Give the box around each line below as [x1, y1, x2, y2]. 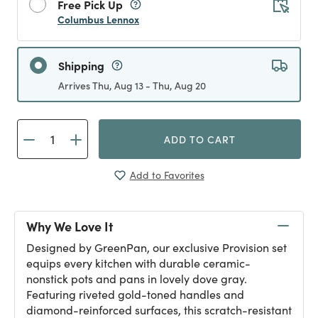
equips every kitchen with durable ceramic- [26, 256, 251, 270]
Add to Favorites [129, 168, 204, 182]
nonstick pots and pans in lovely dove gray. [26, 271, 247, 286]
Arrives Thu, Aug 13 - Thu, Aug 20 [58, 78, 206, 92]
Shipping [58, 57, 104, 73]
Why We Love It [26, 216, 113, 235]
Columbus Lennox [57, 12, 139, 26]
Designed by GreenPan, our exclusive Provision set [26, 240, 287, 255]
